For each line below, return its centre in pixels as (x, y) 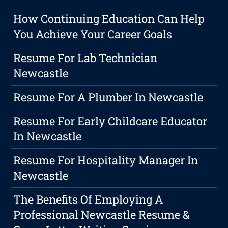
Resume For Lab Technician (85, 58)
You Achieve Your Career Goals (93, 34)
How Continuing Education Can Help (109, 19)
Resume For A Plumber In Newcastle (108, 97)
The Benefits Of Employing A (88, 199)
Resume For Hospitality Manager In (106, 160)
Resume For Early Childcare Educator (110, 121)
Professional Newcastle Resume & (102, 215)
